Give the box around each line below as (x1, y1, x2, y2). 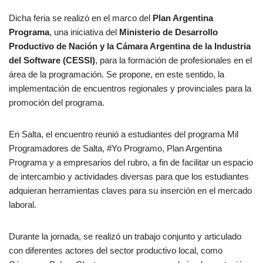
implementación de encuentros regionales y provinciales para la (9, 83, 251, 93)
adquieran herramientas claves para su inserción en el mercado (9, 185, 252, 195)
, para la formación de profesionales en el (95, 55, 252, 65)
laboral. (9, 199, 36, 210)
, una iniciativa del (49, 26, 119, 37)
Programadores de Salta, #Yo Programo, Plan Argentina (9, 143, 222, 153)
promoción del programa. (9, 97, 104, 107)
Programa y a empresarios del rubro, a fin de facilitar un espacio (9, 157, 253, 167)
